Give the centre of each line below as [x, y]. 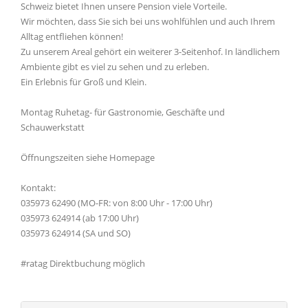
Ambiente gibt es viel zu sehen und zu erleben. [115, 67]
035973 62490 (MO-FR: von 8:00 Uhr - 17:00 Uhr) [117, 203]
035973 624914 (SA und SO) [76, 233]
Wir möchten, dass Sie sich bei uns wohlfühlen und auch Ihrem [148, 21]
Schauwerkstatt [53, 127]
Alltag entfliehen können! [72, 36]
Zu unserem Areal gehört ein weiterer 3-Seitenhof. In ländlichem [150, 52]
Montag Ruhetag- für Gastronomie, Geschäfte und [123, 112]
